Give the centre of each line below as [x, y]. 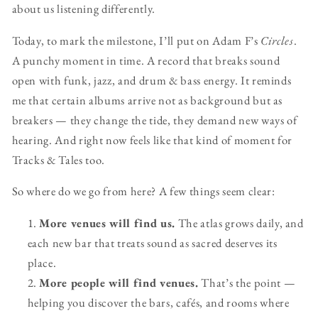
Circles [277, 40]
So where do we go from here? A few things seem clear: [143, 191]
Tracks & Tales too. [59, 159]
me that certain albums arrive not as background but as [147, 100]
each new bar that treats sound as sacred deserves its [152, 242]
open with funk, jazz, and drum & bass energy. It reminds [152, 80]
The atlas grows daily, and [239, 223]
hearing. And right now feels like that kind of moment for [152, 139]
